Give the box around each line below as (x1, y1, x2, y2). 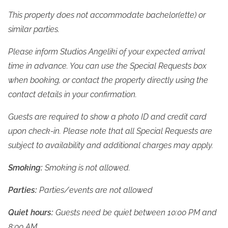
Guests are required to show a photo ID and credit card (8, 112, 207, 122)
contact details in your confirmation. (8, 90, 137, 100)
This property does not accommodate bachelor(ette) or (8, 10, 206, 20)
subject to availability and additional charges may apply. (8, 140, 213, 151)
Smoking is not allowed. (43, 163, 130, 173)
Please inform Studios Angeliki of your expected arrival (8, 47, 205, 57)
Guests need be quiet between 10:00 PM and (53, 208, 217, 218)
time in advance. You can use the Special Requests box (8, 61, 207, 71)
